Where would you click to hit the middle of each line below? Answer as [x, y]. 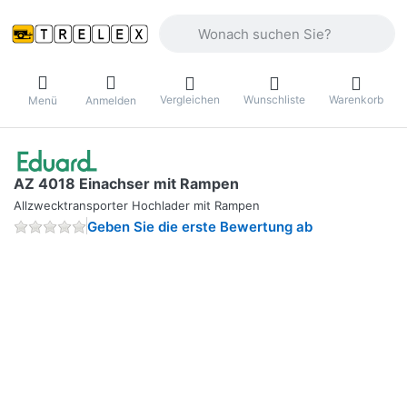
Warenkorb [356, 99]
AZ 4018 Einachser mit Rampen [126, 184]
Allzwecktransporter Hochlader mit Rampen [137, 206]
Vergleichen [190, 99]
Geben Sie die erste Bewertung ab [200, 227]
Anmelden [111, 100]
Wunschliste [274, 99]
